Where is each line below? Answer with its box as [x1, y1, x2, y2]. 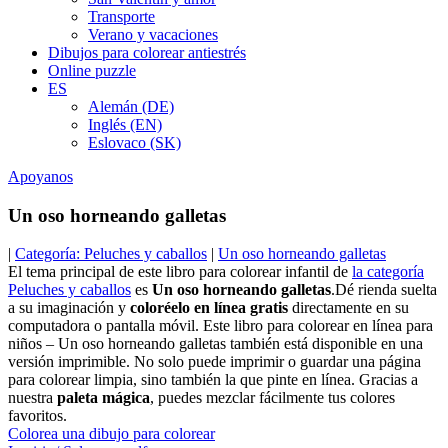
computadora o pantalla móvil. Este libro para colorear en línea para [8, 317, 433, 335]
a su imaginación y [8, 299, 130, 317]
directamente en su [288, 299, 409, 317]
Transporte [88, 8, 155, 25]
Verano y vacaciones [88, 26, 218, 43]
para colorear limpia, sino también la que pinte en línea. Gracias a [8, 371, 418, 389]
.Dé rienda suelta [331, 281, 437, 299]
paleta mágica [57, 389, 150, 407]
